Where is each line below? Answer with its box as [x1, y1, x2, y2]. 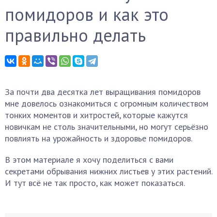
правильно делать [5, 24, 146, 46]
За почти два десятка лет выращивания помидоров [5, 86, 201, 97]
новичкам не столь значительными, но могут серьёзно [5, 121, 208, 132]
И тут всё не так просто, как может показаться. [5, 177, 185, 188]
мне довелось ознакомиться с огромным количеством [5, 98, 208, 109]
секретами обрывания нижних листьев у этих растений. [5, 166, 212, 177]
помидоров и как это [5, 3, 169, 26]
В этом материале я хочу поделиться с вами [5, 154, 173, 165]
